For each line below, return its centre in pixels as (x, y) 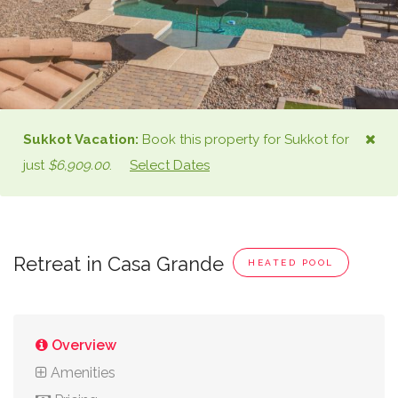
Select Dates (170, 165)
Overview (82, 345)
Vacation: (105, 139)
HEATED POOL (291, 263)
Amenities (81, 373)
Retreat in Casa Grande (119, 264)
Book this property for (211, 139)
